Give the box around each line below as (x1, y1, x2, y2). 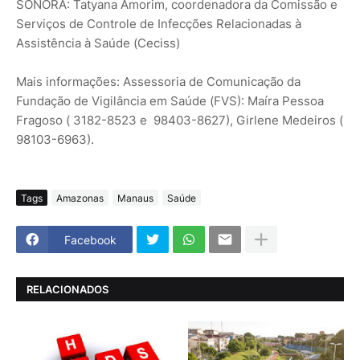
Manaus (117, 191, 153, 204)
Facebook (64, 232, 117, 247)
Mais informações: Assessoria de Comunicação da (16, 74, 301, 90)
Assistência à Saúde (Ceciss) (16, 35, 180, 51)
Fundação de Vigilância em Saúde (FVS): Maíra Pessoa (16, 93, 324, 109)
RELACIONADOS (27, 282, 108, 296)
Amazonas (56, 191, 104, 204)
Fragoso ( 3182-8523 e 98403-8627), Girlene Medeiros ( (16, 112, 343, 129)
